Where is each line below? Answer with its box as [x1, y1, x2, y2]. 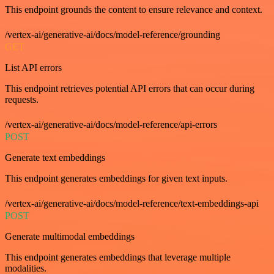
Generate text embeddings [5, 152, 105, 163]
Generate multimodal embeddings [5, 231, 135, 242]
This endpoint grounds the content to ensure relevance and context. [5, 4, 262, 15]
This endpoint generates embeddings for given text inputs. [5, 172, 228, 183]
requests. [5, 94, 39, 105]
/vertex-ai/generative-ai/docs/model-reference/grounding [5, 29, 220, 40]
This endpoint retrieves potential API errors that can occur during [5, 83, 254, 94]
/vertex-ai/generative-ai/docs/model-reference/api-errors [5, 119, 217, 130]
